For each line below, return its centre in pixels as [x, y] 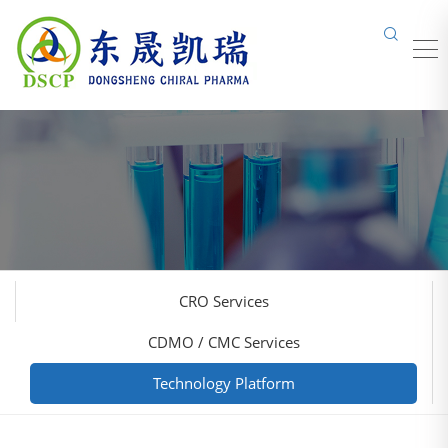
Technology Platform [223, 383]
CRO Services [224, 301]
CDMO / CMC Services [223, 342]
